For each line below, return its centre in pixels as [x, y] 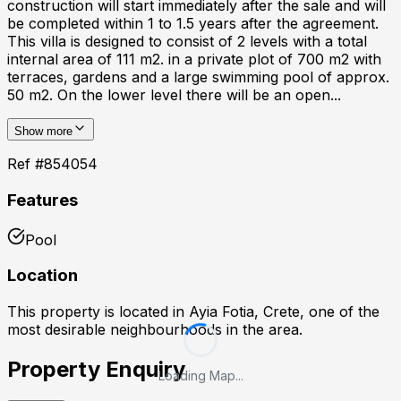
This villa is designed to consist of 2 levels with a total [187, 42]
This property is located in [98, 312]
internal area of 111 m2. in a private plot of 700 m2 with [194, 60]
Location [43, 276]
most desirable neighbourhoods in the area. [155, 330]
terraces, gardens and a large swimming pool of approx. [198, 77]
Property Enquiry [96, 370]
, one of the [340, 312]
